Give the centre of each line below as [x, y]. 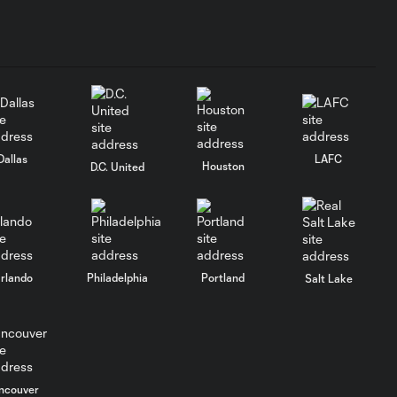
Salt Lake [328, 278]
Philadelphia [118, 277]
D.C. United [118, 167]
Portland [223, 277]
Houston [223, 165]
